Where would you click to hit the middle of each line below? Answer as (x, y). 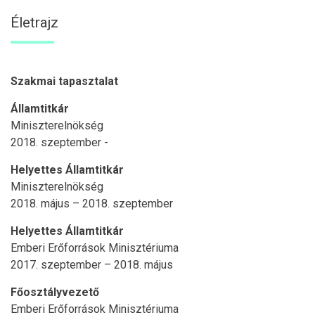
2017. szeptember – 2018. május (92, 264)
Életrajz (34, 22)
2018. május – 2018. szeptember (92, 203)
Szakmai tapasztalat (64, 81)
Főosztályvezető (55, 292)
